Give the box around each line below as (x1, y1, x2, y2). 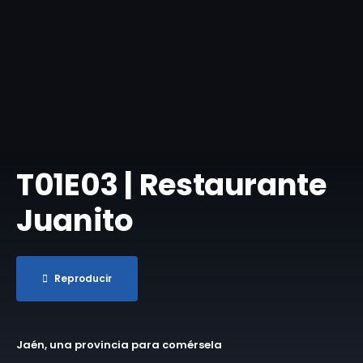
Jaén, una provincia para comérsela (16, 337, 222, 353)
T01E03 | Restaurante (16, 164, 327, 207)
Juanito (16, 199, 134, 242)
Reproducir (54, 271, 112, 286)
